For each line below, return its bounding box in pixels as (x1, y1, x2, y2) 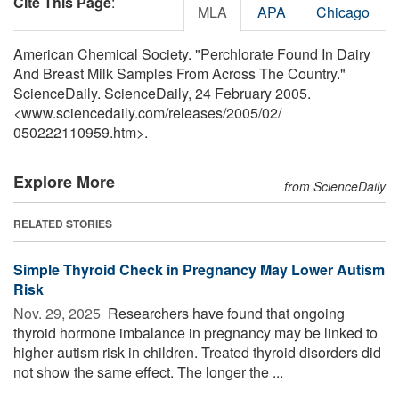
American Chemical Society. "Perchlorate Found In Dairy (13, 43, 370, 64)
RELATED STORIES (13, 215, 112, 232)
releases (168, 102, 223, 123)
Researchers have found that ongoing (104, 302, 345, 323)
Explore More (13, 169, 115, 193)
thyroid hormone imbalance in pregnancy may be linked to (13, 322, 378, 343)
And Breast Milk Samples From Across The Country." (13, 62, 346, 84)
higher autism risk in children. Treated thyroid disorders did (13, 341, 381, 362)
